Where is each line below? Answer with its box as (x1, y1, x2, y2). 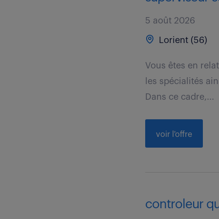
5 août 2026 (145, 16, 196, 25)
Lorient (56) (156, 36, 208, 44)
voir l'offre (156, 131, 193, 138)
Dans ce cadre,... (145, 92, 215, 101)
